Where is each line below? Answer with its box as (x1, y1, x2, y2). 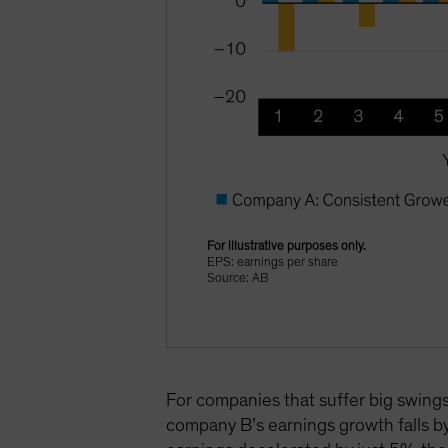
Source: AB (207, 271, 269, 285)
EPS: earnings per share (207, 255, 339, 269)
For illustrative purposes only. (207, 239, 367, 253)
